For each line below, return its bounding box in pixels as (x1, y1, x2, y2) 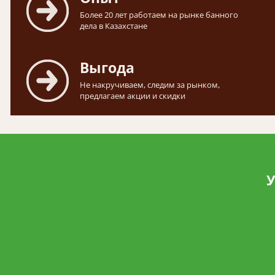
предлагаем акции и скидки (80, 90, 185, 102)
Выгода (80, 58, 134, 78)
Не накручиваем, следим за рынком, (80, 79, 220, 91)
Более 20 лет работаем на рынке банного (80, 9, 238, 21)
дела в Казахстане (80, 20, 147, 32)
